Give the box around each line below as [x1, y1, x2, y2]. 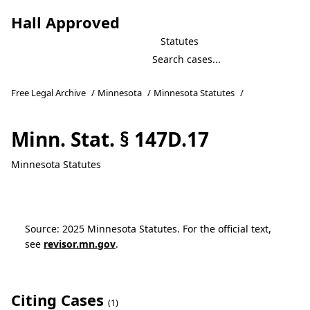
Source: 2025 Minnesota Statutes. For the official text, [25, 222, 271, 235]
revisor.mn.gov [44, 237, 116, 250]
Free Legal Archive [11, 86, 86, 99]
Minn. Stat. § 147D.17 [11, 126, 209, 152]
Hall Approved [11, 12, 120, 33]
